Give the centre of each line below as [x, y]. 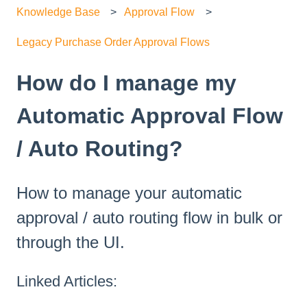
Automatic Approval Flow [150, 116]
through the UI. [71, 242]
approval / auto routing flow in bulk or [149, 217]
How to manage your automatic [129, 193]
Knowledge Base [58, 12]
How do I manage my [126, 83]
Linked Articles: [67, 282]
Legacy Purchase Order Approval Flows [113, 42]
